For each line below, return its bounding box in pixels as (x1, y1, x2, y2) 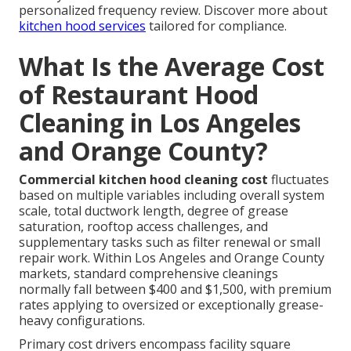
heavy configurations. (19, 312, 145, 330)
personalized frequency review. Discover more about (19, 2, 327, 20)
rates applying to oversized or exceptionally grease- (19, 296, 324, 314)
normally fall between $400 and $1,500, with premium (19, 280, 331, 299)
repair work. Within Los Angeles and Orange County (19, 249, 324, 267)
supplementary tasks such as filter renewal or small (19, 233, 320, 251)
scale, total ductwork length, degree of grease (19, 202, 288, 220)
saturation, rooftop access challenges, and (19, 218, 268, 236)
